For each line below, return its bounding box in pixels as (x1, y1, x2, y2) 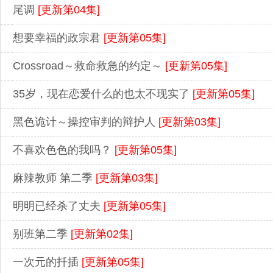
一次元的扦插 (13, 256, 82, 269)
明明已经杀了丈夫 (13, 200, 104, 213)
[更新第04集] (38, 4, 100, 16)
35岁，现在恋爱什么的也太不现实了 (13, 88, 193, 101)
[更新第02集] (71, 228, 133, 241)
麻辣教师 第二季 (13, 172, 96, 185)
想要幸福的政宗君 (13, 32, 104, 44)
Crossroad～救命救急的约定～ (13, 60, 165, 73)
